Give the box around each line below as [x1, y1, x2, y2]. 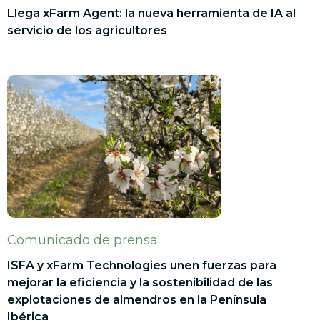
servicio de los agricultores [7, 23, 167, 37]
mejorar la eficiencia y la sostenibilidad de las [7, 275, 273, 289]
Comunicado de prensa [7, 231, 158, 248]
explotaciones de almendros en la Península [7, 292, 266, 306]
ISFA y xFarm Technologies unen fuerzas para [7, 258, 276, 272]
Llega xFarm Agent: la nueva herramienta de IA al [7, 6, 296, 20]
